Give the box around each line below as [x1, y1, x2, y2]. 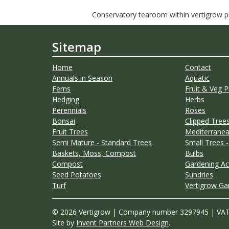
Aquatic [185, 73, 210, 83]
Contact [185, 62, 211, 73]
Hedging [52, 95, 79, 105]
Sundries [185, 170, 213, 180]
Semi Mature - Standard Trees [52, 138, 152, 148]
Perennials [52, 105, 86, 116]
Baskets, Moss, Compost [52, 148, 136, 158]
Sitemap [52, 38, 101, 56]
